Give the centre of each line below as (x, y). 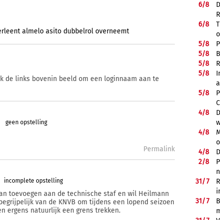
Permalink (159, 149)
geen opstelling (26, 122)
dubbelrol (78, 31)
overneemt (112, 31)
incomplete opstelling (33, 180)
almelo (33, 31)
